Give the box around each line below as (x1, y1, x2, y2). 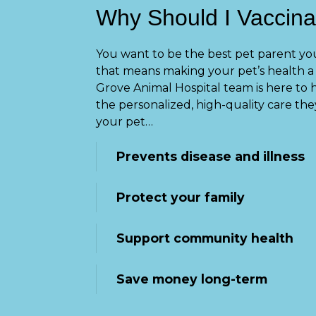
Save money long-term (116, 271, 267, 286)
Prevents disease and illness (116, 148, 305, 164)
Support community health (116, 230, 293, 245)
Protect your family (116, 189, 245, 205)
